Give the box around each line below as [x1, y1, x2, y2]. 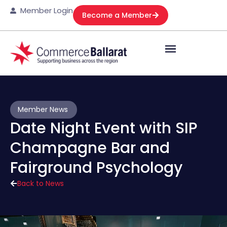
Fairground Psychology [10, 157, 182, 178]
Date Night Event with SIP [10, 117, 198, 139]
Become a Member [82, 10, 152, 20]
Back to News [17, 178, 64, 188]
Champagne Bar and [10, 137, 170, 159]
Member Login [20, 5, 73, 16]
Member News [18, 104, 68, 115]
